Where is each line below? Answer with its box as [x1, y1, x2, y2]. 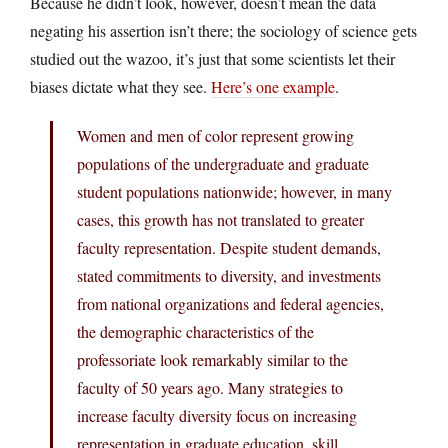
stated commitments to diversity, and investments [77, 264, 381, 286]
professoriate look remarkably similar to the [77, 348, 348, 370]
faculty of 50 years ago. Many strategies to [77, 376, 343, 398]
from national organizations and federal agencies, [77, 292, 384, 314]
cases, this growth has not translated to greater [77, 208, 364, 230]
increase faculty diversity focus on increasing [77, 404, 357, 426]
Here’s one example [211, 75, 335, 97]
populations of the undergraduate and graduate [77, 152, 369, 174]
